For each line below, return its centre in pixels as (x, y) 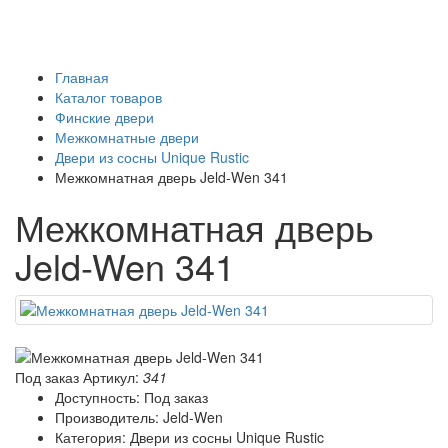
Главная (82, 76)
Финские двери (104, 116)
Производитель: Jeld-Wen (139, 417)
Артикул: (113, 377)
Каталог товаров (108, 96)
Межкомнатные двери (127, 136)
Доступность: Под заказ (131, 397)
